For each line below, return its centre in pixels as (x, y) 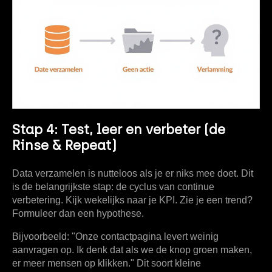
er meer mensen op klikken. (71, 263)
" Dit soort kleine (166, 263)
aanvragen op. (44, 250)
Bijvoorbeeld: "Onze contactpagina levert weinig (115, 236)
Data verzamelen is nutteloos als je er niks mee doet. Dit (133, 173)
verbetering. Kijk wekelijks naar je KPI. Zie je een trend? (132, 200)
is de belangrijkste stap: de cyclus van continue (113, 186)
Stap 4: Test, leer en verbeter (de (119, 129)
